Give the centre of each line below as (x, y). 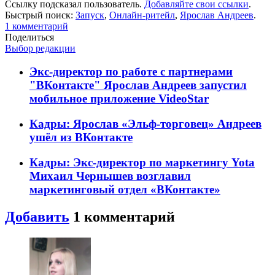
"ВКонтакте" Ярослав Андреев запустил (138, 85)
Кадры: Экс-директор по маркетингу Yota (142, 162)
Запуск (90, 15)
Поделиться (29, 37)
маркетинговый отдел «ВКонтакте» (125, 189)
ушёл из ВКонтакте (81, 137)
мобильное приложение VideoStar (119, 99)
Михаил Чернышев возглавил (110, 176)
